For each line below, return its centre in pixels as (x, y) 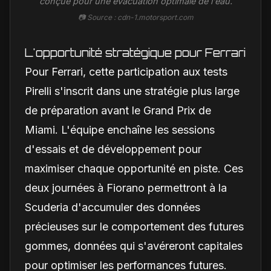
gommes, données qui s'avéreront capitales (134, 246)
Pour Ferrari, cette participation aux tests (126, 72)
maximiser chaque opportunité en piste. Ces (134, 169)
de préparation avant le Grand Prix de (118, 111)
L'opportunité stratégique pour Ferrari (135, 53)
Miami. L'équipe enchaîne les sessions (120, 130)
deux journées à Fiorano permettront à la (126, 188)
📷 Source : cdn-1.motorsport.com (135, 18)
